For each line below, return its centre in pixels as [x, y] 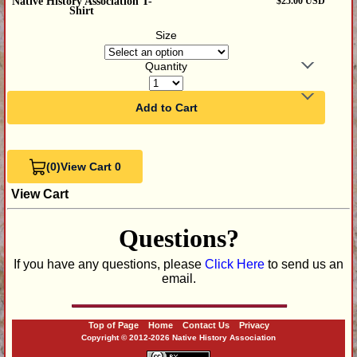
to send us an [304, 264]
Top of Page [113, 325]
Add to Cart [166, 108]
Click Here [235, 264]
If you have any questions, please [109, 264]
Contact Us [206, 325]
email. [178, 278]
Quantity [166, 67]
